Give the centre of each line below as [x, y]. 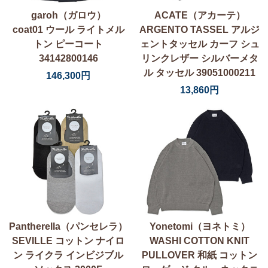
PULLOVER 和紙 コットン [200, 255]
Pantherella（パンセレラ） [68, 227]
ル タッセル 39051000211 [200, 72]
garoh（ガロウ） [68, 15]
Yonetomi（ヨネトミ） [200, 227]
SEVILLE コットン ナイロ [68, 241]
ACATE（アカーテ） [200, 15]
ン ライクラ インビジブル [68, 255]
